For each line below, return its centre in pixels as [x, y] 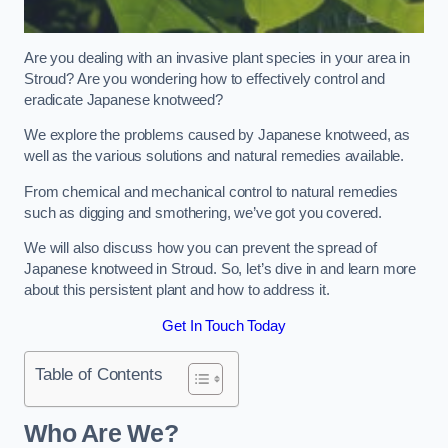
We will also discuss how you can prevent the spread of [201, 248]
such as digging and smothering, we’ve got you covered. [205, 212]
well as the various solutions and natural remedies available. [216, 156]
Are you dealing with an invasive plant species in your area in [217, 57]
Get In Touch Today [224, 325]
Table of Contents [99, 374]
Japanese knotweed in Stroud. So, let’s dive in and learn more [220, 269]
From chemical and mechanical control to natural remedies [211, 191]
